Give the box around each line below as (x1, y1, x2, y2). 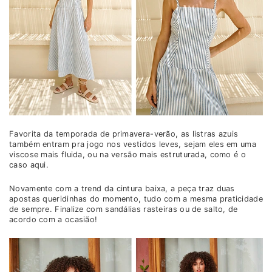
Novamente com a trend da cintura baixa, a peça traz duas (9, 184, 235, 194)
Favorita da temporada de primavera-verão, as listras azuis (9, 129, 239, 139)
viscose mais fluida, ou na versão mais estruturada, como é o (9, 150, 246, 160)
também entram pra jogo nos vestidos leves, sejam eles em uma (9, 140, 256, 149)
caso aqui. (9, 160, 49, 170)
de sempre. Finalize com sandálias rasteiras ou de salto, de (9, 205, 238, 214)
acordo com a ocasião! (9, 215, 98, 225)
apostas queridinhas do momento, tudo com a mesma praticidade (9, 194, 263, 204)
